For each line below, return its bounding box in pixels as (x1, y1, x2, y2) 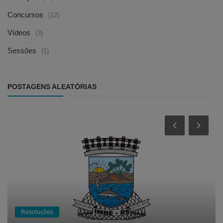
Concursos (7, 10, 43, 19)
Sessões (7, 46, 36, 55)
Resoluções (21, 208, 53, 216)
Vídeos (7, 28, 30, 37)
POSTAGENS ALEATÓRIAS (7, 83, 97, 91)
